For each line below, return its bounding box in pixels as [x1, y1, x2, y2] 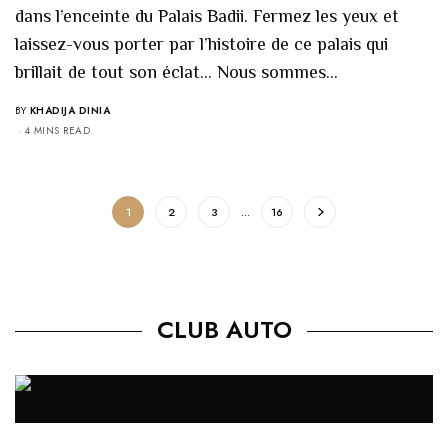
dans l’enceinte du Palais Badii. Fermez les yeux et [15, 5, 400, 26]
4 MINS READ [24, 122, 90, 138]
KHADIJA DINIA [29, 102, 110, 118]
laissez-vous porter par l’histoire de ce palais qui [15, 33, 389, 54]
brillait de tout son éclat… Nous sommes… [15, 61, 339, 82]
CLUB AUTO [156, 311, 292, 347]
